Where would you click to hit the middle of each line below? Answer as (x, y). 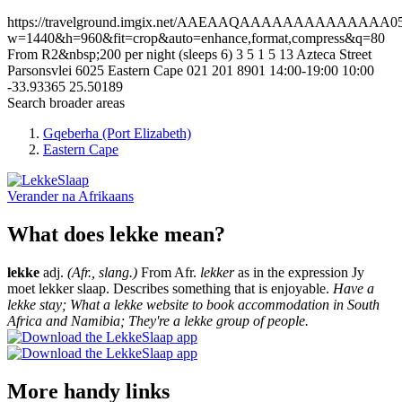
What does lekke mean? (116, 235)
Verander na (41, 197)
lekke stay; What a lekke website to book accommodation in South (193, 305)
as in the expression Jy (299, 273)
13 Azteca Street (325, 55)
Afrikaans (106, 197)
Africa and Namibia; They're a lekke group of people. (158, 321)
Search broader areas (66, 103)
